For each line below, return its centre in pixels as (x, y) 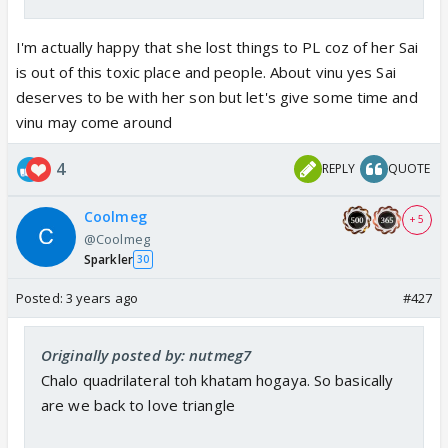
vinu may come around (94, 121)
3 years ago (101, 297)
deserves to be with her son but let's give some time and (217, 96)
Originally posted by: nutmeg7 (146, 354)
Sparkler (108, 259)
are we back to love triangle (138, 404)
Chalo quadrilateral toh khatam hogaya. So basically (217, 379)
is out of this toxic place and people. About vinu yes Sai (206, 71)
